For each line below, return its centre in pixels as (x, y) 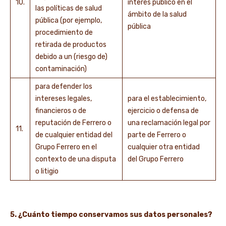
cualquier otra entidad (164, 147)
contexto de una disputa (76, 159)
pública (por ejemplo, (69, 20)
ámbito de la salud (157, 14)
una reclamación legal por (169, 123)
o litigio (48, 171)
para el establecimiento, (167, 99)
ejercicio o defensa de (163, 111)
